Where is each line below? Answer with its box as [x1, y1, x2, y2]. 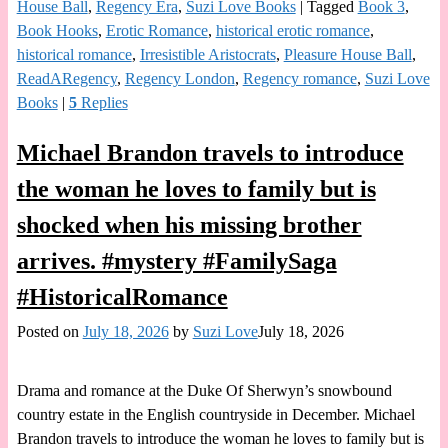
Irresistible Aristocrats [139, 45, 276, 63]
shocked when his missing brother [16, 211, 362, 238]
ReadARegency [16, 69, 117, 87]
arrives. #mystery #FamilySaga [16, 247, 337, 274]
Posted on [16, 322, 83, 340]
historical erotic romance [215, 21, 370, 39]
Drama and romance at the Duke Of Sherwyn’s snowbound [16, 381, 392, 399]
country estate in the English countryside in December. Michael [16, 405, 415, 423]
